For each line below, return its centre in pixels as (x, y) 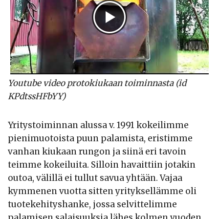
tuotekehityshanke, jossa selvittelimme (92, 205)
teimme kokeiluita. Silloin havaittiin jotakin (102, 165)
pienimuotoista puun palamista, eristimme (100, 139)
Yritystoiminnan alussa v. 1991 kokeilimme (98, 125)
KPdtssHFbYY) (38, 97)
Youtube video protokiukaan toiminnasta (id (97, 83)
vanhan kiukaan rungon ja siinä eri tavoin (97, 152)
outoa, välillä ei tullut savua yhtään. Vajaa (95, 178)
